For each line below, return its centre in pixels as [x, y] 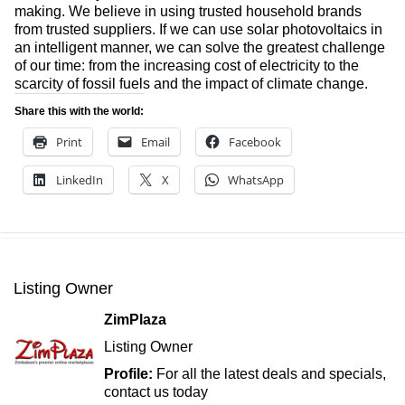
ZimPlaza [135, 319]
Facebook [255, 141]
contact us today [156, 391]
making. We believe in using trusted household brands [188, 11]
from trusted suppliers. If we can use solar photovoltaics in [198, 29]
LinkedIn [80, 179]
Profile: [130, 373]
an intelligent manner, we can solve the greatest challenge [200, 47]
